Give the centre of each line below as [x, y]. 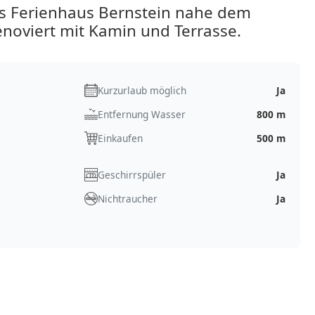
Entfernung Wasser [141, 114]
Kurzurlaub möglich [142, 90]
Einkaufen [120, 138]
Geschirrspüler [131, 174]
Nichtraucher [127, 198]
